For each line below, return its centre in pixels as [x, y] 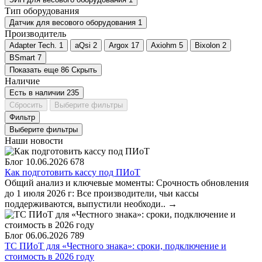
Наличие [22, 81]
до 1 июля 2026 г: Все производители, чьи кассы [102, 193]
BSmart [22, 58]
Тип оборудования [42, 11]
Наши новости [34, 141]
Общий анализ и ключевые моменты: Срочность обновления [127, 183]
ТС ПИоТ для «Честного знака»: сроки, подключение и [116, 246]
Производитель [35, 34]
